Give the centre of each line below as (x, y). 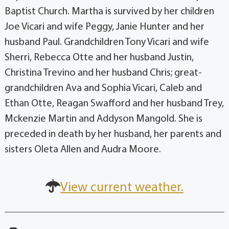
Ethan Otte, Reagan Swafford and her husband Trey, (114, 104)
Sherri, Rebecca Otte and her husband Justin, (99, 58)
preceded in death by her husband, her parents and (113, 135)
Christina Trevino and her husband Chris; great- (103, 73)
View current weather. (122, 188)
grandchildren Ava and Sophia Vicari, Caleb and (103, 89)
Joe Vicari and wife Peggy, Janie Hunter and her (104, 27)
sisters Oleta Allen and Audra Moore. (83, 150)
